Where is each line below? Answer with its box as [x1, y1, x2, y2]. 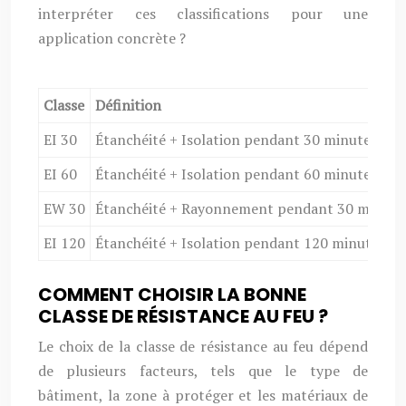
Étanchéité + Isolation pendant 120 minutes [95, 233, 385, 253]
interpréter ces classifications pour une [38, 4, 368, 24]
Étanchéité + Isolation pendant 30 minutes [95, 130, 377, 150]
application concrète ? [38, 28, 186, 48]
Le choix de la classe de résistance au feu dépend [38, 336, 368, 356]
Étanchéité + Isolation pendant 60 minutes [95, 164, 377, 184]
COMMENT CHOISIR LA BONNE [38, 282, 306, 307]
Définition [95, 95, 161, 115]
